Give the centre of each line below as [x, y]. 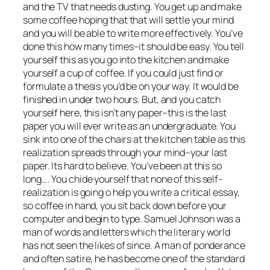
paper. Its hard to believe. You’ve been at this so [122, 166]
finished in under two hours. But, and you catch [122, 100]
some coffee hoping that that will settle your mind [128, 20]
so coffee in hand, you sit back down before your [125, 206]
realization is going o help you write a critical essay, [131, 193]
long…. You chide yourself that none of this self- [123, 179]
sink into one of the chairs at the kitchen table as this [134, 140]
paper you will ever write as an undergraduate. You [129, 126]
